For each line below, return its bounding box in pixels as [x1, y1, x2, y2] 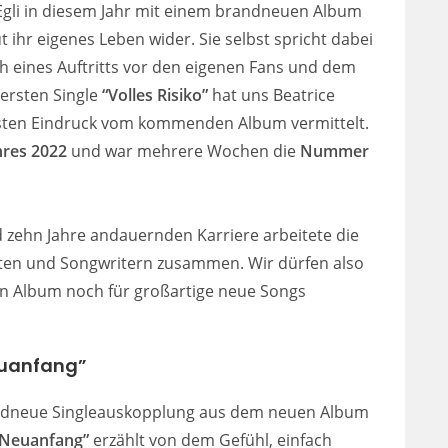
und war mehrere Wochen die [67, 139, 301, 162]
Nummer [300, 139, 370, 162]
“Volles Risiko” [98, 83, 213, 106]
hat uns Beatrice [212, 83, 336, 106]
